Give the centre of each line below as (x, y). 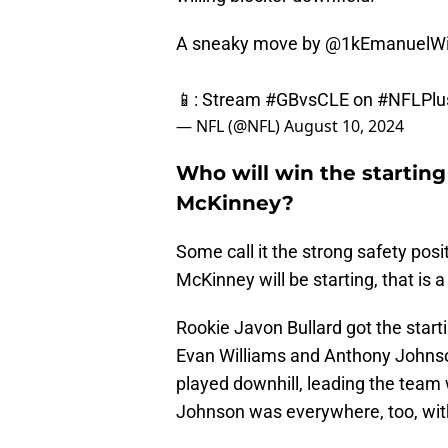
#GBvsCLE (307, 100)
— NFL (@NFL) (230, 126)
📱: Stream (220, 100)
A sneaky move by (250, 44)
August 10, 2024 (344, 126)
